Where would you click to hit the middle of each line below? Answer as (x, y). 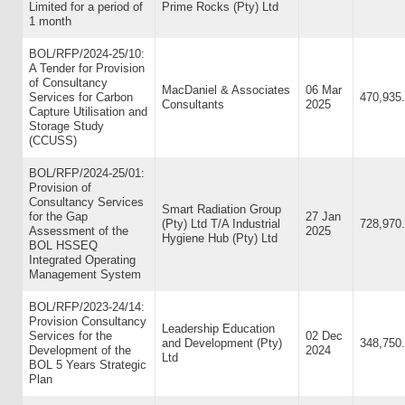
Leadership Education (218, 329)
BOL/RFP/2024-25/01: (87, 173)
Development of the (80, 350)
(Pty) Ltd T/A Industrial (221, 224)
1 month (50, 21)
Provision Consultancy (88, 321)
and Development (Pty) (222, 343)
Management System (85, 274)
